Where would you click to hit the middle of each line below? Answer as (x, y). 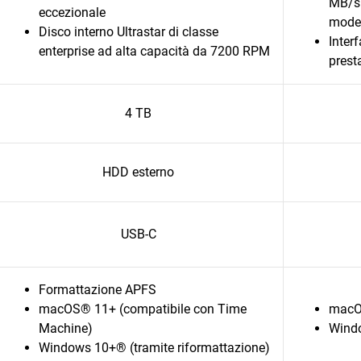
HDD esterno (138, 172)
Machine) (66, 328)
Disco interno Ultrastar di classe (129, 32)
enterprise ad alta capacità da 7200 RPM (154, 51)
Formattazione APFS (98, 290)
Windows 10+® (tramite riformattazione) (154, 348)
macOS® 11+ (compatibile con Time (143, 309)
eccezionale (72, 12)
